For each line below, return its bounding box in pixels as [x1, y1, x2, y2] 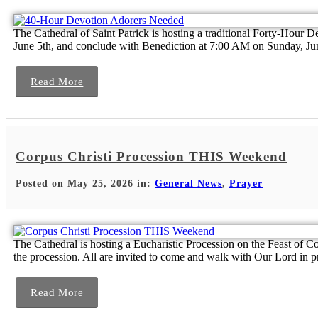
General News [155, 177, 222, 189]
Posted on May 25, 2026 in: [16, 177, 155, 189]
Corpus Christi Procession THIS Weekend [16, 148, 287, 164]
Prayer [229, 177, 263, 189]
